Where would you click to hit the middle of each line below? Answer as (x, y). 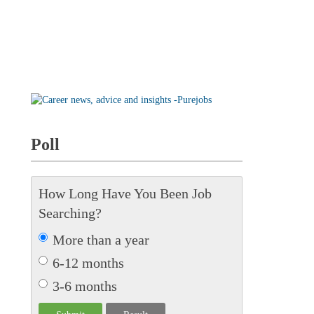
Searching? (70, 213)
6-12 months (88, 262)
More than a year (101, 239)
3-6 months (84, 286)
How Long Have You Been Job (125, 193)
